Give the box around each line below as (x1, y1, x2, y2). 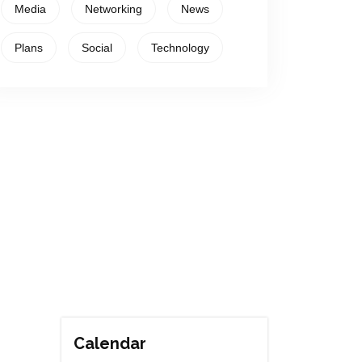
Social (82, 41, 112, 54)
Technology (151, 41, 209, 54)
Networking (85, 2, 142, 15)
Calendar (74, 334, 146, 354)
